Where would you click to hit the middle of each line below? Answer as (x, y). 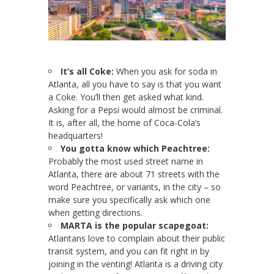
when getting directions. (95, 213)
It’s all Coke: (87, 72)
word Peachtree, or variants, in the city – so (135, 187)
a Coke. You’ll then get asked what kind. (126, 97)
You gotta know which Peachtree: (135, 149)
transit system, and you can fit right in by (129, 251)
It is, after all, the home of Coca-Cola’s (124, 123)
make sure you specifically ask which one (129, 200)
